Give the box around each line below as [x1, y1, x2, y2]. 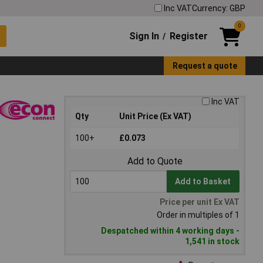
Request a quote [172, 60, 237, 70]
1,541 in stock [185, 237, 240, 247]
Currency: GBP [192, 3, 245, 13]
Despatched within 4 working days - [101, 226, 240, 236]
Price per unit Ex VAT [160, 197, 240, 207]
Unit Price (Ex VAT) [119, 112, 191, 122]
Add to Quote [127, 156, 183, 167]
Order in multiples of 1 [157, 210, 240, 220]
